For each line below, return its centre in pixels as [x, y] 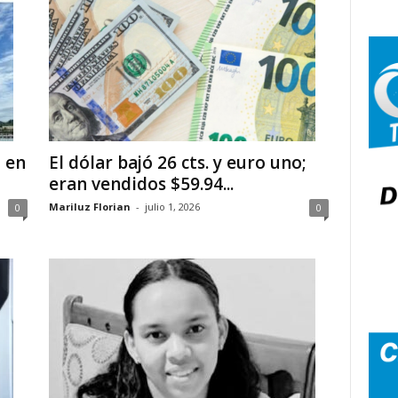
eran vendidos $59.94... [141, 184]
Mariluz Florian [89, 207]
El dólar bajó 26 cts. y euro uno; [177, 163]
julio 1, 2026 [172, 207]
